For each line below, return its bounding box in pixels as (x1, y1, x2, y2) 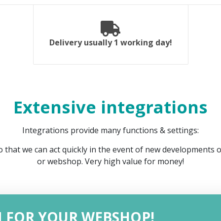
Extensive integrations (13, 95, 208, 119)
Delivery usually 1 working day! (49, 37, 172, 48)
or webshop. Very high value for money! (37, 156, 184, 167)
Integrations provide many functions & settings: (22, 125, 199, 136)
